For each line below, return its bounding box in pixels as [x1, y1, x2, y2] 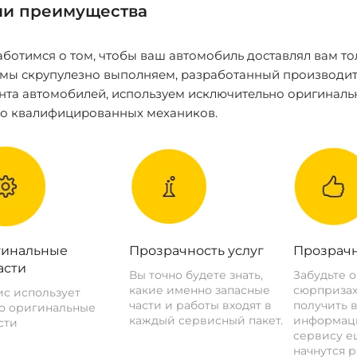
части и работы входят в [129, 298, 273, 312]
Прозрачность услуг [129, 243, 265, 258]
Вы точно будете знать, [129, 268, 264, 282]
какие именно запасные [129, 283, 271, 297]
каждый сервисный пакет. [129, 313, 284, 328]
